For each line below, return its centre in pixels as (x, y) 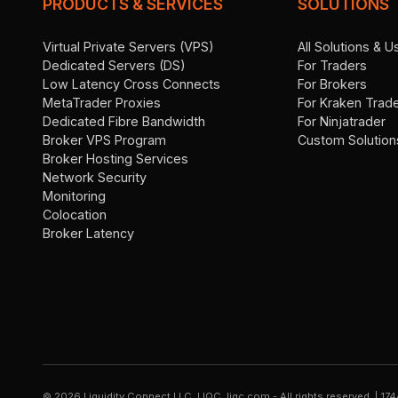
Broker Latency (88, 233)
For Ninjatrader (342, 121)
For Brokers (333, 84)
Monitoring (74, 195)
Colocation (75, 214)
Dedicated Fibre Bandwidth (124, 121)
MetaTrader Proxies (102, 102)
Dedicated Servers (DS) (114, 65)
